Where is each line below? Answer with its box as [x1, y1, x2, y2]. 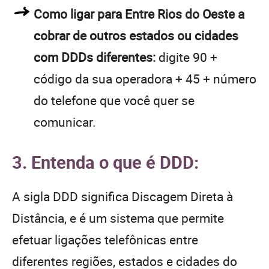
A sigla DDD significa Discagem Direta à [12, 187, 233, 205]
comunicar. [34, 113, 96, 130]
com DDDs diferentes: [34, 48, 156, 65]
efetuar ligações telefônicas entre [12, 231, 198, 248]
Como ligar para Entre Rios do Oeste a [34, 5, 244, 22]
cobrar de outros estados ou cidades [34, 26, 238, 44]
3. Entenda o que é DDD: [12, 150, 199, 174]
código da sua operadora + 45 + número [34, 70, 256, 87]
